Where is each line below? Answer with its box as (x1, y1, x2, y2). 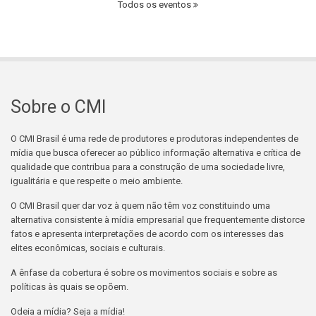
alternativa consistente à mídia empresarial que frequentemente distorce (11, 214, 305, 225)
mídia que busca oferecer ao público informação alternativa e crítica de (11, 147, 300, 158)
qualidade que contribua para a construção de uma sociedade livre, (11, 161, 285, 172)
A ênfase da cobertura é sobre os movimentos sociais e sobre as (11, 267, 277, 278)
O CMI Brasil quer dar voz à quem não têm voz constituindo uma (11, 200, 270, 211)
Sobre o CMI (11, 96, 106, 117)
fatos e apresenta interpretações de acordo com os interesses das (11, 228, 284, 239)
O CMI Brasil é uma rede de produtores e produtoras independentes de (11, 133, 298, 144)
